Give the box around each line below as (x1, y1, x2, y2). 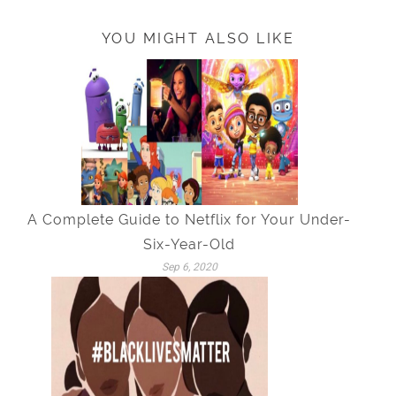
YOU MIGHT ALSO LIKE (101, 30, 295, 48)
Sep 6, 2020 (161, 261, 217, 274)
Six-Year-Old (143, 236, 235, 254)
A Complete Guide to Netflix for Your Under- (27, 211, 351, 229)
